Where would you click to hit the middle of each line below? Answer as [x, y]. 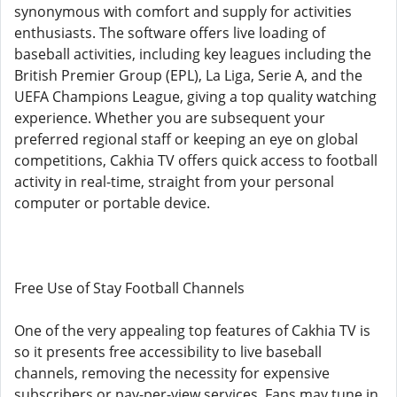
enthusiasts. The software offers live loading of [170, 33]
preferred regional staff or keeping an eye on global [186, 139]
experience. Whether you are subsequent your [170, 118]
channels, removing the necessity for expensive [172, 373]
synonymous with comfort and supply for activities [183, 12]
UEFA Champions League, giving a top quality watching [195, 97]
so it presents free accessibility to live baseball [168, 352]
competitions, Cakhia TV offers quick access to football [196, 160]
